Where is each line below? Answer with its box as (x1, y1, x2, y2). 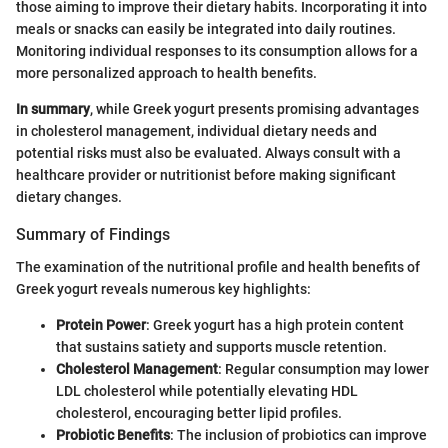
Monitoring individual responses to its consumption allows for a (16, 43, 418, 60)
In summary (16, 101, 90, 118)
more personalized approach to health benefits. (16, 65, 317, 82)
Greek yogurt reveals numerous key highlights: (16, 280, 311, 297)
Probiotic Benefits (56, 426, 170, 443)
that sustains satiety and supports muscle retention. (56, 338, 387, 355)
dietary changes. (16, 189, 122, 206)
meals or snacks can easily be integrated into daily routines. (16, 21, 396, 38)
